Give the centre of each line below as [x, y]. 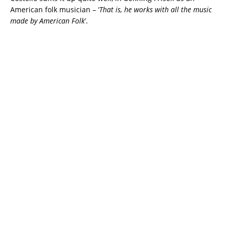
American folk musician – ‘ [55, 9]
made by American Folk [48, 20]
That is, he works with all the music [155, 9]
